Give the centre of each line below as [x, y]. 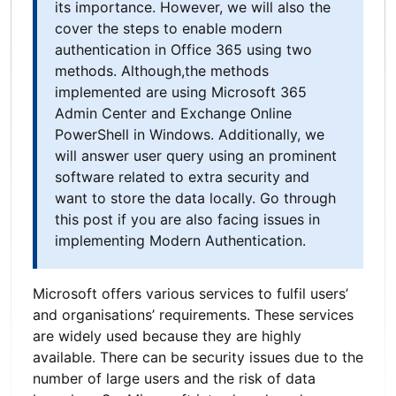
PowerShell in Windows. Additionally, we [190, 134]
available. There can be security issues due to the [198, 357]
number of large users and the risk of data [174, 378]
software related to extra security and [182, 176]
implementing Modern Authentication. [180, 240]
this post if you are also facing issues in [187, 219]
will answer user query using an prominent [196, 155]
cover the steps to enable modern [168, 28]
